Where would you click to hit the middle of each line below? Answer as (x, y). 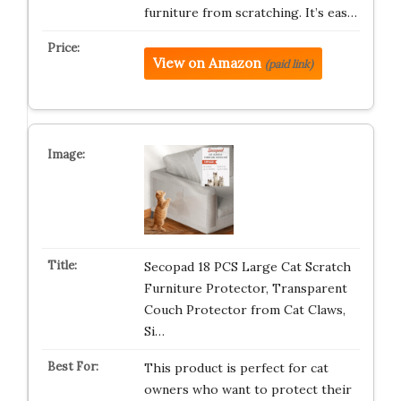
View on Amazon (207, 63)
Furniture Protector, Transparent (245, 288)
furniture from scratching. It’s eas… (250, 13)
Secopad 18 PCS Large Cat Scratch (247, 267)
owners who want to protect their (247, 389)
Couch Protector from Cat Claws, (244, 310)
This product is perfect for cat (236, 368)
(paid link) (289, 64)
